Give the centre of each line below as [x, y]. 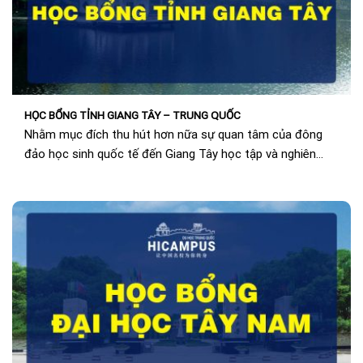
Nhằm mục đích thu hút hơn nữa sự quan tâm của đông [173, 134]
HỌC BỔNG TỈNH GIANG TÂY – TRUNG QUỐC [132, 115]
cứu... [38, 173]
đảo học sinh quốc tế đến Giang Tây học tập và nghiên [170, 154]
